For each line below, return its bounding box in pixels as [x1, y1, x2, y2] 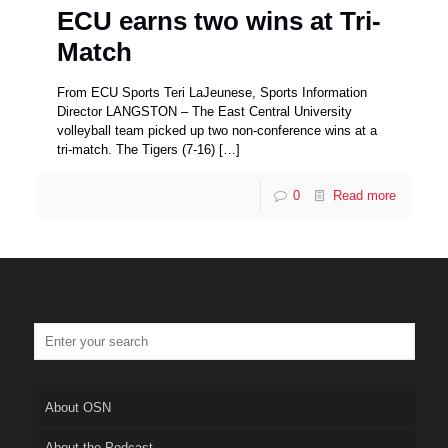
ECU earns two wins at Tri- [57, 6, 382, 37]
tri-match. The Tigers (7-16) [57, 142, 216, 158]
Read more [332, 188, 396, 204]
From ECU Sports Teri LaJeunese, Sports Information [57, 85, 368, 101]
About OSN [44, 400, 111, 416]
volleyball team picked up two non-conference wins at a [57, 123, 378, 139]
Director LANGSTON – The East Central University [57, 104, 353, 120]
